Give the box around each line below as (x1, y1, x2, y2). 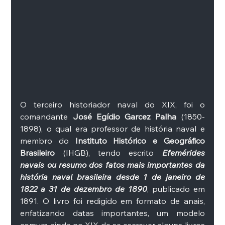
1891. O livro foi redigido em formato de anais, (20, 196, 205, 206)
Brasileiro (20, 148, 55, 158)
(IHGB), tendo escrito (55, 148, 162, 158)
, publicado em (147, 184, 205, 194)
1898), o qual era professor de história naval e (20, 124, 205, 134)
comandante (20, 111, 73, 122)
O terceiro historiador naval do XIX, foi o (20, 99, 205, 110)
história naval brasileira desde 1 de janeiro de (20, 172, 205, 182)
